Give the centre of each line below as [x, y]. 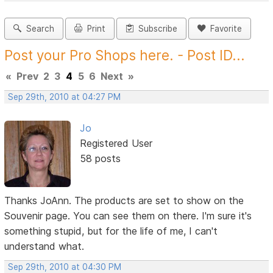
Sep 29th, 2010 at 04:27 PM [65, 97]
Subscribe [156, 29]
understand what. [44, 246]
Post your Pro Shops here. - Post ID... [125, 55]
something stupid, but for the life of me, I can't [111, 231]
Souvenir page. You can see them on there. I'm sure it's [128, 215]
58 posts [100, 159]
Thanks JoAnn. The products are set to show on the [124, 200]
